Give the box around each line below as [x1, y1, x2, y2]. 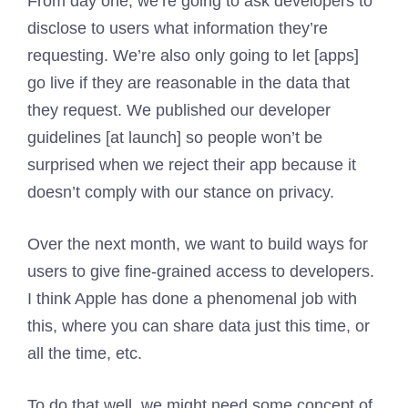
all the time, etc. [27, 344, 142, 362]
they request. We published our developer [27, 101, 331, 119]
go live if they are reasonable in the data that [27, 74, 350, 92]
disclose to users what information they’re [27, 19, 328, 37]
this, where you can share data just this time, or [27, 317, 370, 335]
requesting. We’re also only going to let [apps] [27, 46, 359, 65]
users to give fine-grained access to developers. [27, 262, 374, 280]
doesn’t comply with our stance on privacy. [27, 183, 334, 201]
